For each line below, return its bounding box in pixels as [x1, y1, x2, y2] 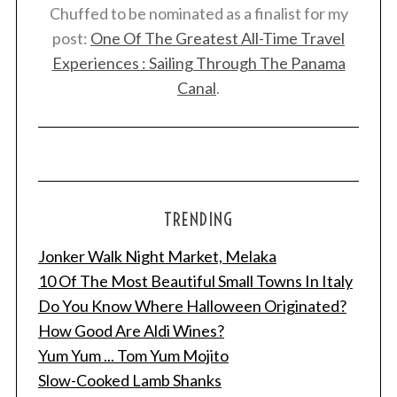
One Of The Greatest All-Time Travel [90, 27, 345, 48]
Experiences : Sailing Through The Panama [51, 52, 346, 73]
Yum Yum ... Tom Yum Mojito [37, 345, 229, 365]
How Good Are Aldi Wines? [37, 320, 224, 340]
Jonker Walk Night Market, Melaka [37, 245, 276, 266]
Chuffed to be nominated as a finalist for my [49, 3, 348, 23]
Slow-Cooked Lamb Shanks [37, 370, 222, 390]
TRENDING [164, 207, 233, 230]
